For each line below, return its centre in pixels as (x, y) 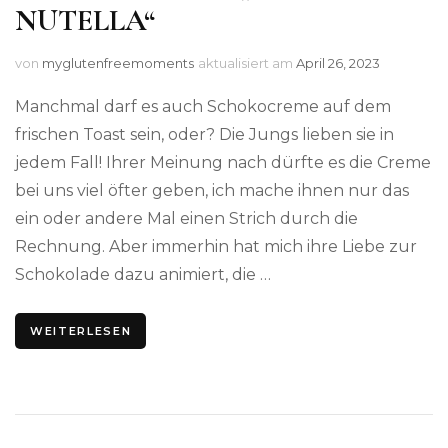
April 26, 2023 (338, 62)
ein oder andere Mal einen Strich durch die (186, 218)
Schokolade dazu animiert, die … (143, 274)
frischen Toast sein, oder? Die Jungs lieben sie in (204, 134)
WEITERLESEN (81, 330)
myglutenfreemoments (118, 62)
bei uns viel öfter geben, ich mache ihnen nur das (212, 190)
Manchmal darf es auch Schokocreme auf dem (203, 106)
